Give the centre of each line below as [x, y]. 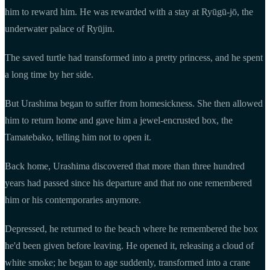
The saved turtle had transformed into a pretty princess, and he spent [134, 57]
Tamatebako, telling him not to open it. [78, 137]
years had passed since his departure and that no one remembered [128, 183]
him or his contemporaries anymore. [73, 199]
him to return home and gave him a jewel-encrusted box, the [119, 120]
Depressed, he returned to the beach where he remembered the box [131, 228]
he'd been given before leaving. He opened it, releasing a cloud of [129, 245]
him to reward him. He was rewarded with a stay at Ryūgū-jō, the [129, 11]
